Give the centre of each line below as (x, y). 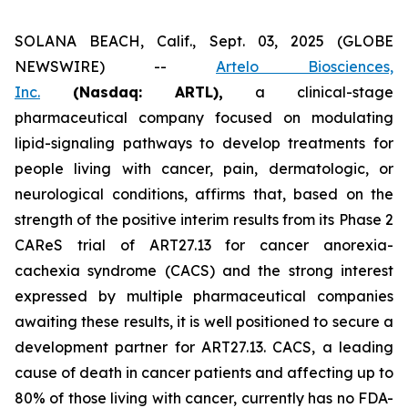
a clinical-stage (308, 92)
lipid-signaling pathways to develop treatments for (204, 143)
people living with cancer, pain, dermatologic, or (204, 168)
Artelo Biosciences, (305, 66)
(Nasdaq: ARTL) (129, 92)
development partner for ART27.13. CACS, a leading (204, 347)
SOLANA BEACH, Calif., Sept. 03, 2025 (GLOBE (204, 41)
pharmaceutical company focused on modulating (204, 117)
